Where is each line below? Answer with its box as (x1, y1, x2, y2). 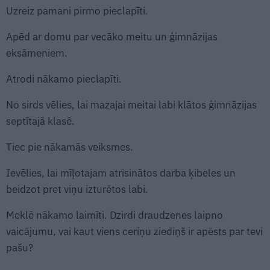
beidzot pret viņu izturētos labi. (6, 182, 148, 196)
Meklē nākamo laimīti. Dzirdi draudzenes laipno (6, 208, 223, 222)
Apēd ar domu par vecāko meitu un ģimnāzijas (6, 30, 218, 43)
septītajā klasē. (6, 114, 75, 128)
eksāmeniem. (6, 46, 67, 60)
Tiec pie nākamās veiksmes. (6, 140, 133, 154)
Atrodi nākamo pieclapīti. (6, 72, 122, 86)
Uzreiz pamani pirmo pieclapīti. (6, 4, 148, 17)
